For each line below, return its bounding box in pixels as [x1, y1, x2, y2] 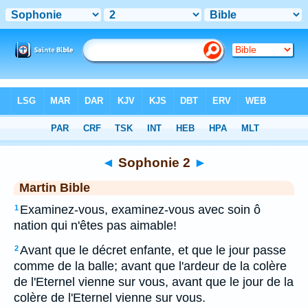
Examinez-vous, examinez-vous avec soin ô [20, 203, 261, 217]
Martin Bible [19, 181, 90, 195]
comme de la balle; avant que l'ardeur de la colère [14, 259, 287, 273]
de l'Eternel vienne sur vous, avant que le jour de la [14, 275, 294, 289]
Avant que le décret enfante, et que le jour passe [20, 243, 286, 257]
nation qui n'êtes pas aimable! [14, 219, 177, 232]
